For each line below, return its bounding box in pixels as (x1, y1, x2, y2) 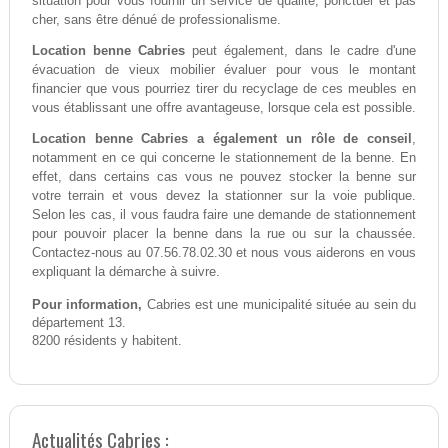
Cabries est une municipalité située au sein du (142, 298, 417, 313)
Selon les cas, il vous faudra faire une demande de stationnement (31, 207, 417, 223)
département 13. (31, 316, 126, 331)
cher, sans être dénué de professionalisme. (31, 12, 281, 28)
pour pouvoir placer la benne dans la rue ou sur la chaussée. (31, 226, 417, 242)
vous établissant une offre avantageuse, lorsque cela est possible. (31, 100, 416, 116)
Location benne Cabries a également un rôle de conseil (31, 131, 413, 147)
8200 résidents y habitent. (31, 334, 182, 349)
